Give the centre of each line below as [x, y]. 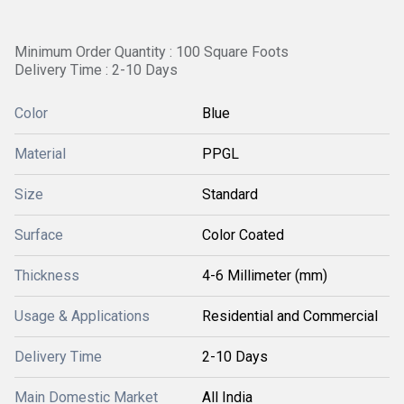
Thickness [47, 275]
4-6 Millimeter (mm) [265, 275]
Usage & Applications [82, 316]
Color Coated [243, 235]
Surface [39, 235]
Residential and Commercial [290, 316]
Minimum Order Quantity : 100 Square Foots [151, 52]
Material [40, 154]
